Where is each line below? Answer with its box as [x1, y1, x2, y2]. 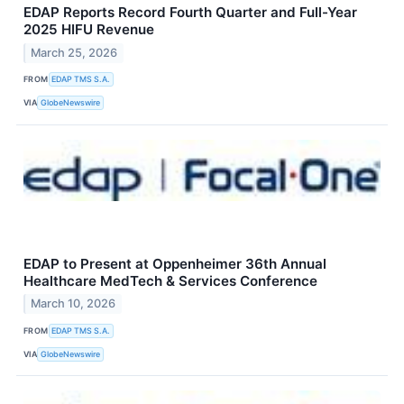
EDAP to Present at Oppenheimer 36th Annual [23, 254, 326, 272]
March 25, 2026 [31, 45, 118, 60]
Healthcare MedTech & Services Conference [23, 271, 317, 289]
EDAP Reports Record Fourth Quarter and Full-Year [23, 3, 357, 21]
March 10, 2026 [31, 297, 116, 311]
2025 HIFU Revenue [23, 20, 154, 38]
